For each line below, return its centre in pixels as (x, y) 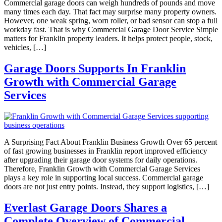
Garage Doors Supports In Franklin (95, 68)
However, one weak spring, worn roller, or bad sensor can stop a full (111, 20)
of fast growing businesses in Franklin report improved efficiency (106, 151)
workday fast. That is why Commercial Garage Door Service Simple (111, 29)
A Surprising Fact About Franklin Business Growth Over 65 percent (111, 142)
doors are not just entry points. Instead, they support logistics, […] (107, 186)
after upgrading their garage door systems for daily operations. (101, 160)
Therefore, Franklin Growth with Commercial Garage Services (102, 168)
